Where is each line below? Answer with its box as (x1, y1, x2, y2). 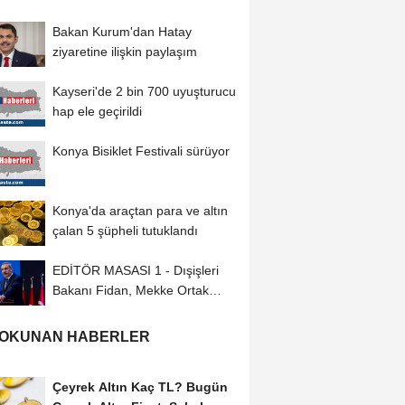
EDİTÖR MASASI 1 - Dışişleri (52, 263, 219, 278)
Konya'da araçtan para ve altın (52, 203, 228, 219)
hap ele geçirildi (52, 104, 142, 119)
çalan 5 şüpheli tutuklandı (52, 223, 198, 239)
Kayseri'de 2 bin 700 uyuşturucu (52, 84, 236, 99)
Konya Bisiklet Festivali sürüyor (52, 144, 230, 159)
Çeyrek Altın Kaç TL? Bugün (52, 380, 228, 395)
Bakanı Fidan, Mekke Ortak (52, 283, 209, 298)
